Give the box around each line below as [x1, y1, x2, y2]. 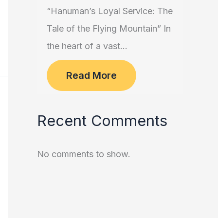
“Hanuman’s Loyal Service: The [47, 6, 173, 17]
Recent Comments [37, 111, 167, 129]
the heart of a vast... [47, 41, 127, 52]
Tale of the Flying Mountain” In [47, 23, 171, 34]
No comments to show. [37, 149, 130, 160]
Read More [66, 70, 117, 82]
